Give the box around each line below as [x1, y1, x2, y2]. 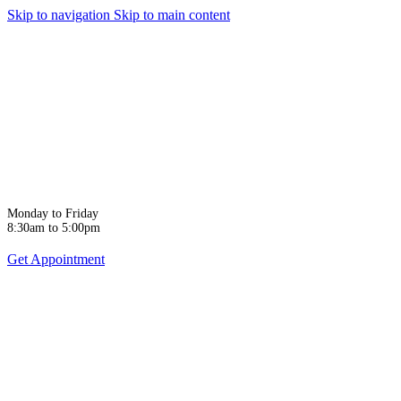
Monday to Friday [7, 206, 98, 220]
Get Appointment [7, 252, 105, 268]
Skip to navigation [7, 7, 114, 22]
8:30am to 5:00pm [7, 220, 100, 235]
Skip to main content [114, 7, 230, 22]
